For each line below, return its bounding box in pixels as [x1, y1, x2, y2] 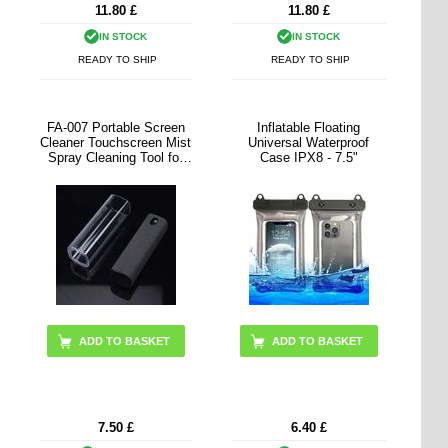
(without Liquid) [72, 179, 160, 195]
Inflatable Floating [257, 119, 361, 135]
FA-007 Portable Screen [46, 119, 185, 135]
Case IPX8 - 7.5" [259, 149, 358, 165]
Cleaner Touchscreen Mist [40, 134, 192, 150]
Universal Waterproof [248, 134, 370, 150]
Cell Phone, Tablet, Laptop [39, 164, 193, 180]
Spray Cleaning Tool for [48, 149, 184, 165]
